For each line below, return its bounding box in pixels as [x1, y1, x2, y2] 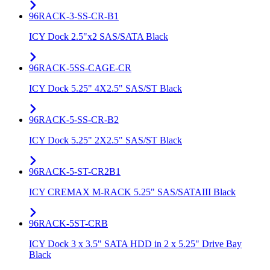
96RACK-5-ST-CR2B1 [29, 166, 121, 177]
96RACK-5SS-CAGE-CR [29, 63, 131, 74]
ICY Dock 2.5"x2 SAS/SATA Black [29, 31, 168, 42]
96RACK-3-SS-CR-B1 [29, 11, 119, 22]
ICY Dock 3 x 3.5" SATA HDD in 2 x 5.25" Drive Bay [29, 239, 242, 250]
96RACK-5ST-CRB [29, 218, 108, 229]
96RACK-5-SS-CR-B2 [29, 115, 119, 125]
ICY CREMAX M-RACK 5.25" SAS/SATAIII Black [29, 187, 236, 198]
